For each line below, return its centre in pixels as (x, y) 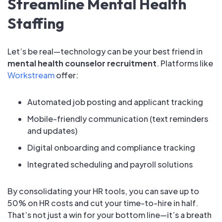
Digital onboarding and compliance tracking (111, 148)
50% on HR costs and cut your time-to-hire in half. (103, 203)
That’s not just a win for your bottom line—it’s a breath (110, 215)
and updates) (52, 131)
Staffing (36, 24)
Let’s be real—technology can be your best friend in (105, 52)
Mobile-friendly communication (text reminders (118, 119)
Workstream (31, 75)
